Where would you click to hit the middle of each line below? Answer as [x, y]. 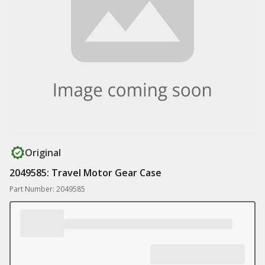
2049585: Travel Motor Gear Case [85, 173]
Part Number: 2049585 [47, 189]
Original [43, 153]
